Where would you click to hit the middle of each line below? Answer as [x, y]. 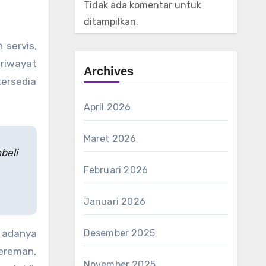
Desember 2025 [119, 233]
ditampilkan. [111, 22]
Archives [108, 71]
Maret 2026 [110, 139]
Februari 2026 [116, 170]
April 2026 [107, 107]
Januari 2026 [114, 202]
